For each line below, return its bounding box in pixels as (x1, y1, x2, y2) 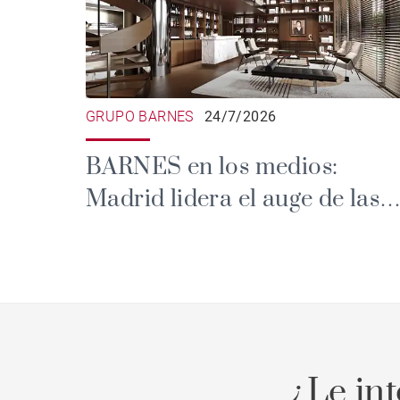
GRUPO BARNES (86, 107, 194, 125)
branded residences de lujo (86, 216, 372, 246)
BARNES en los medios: (86, 152, 338, 182)
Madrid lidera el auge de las (86, 184, 380, 214)
